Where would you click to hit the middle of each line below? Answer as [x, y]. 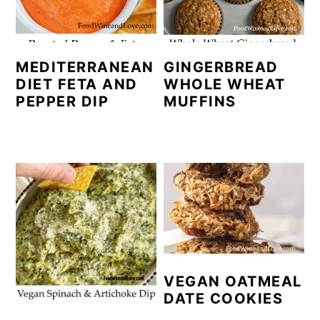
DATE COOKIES [224, 299]
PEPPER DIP [62, 102]
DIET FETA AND [77, 85]
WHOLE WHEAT [225, 85]
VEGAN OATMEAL [233, 282]
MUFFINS [200, 102]
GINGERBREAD [221, 67]
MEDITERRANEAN [85, 67]
